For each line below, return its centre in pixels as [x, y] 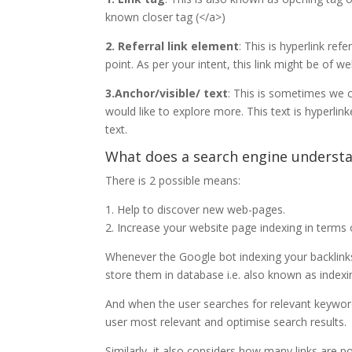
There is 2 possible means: [173, 180]
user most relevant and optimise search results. [226, 321]
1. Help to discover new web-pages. [196, 209]
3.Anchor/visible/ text [167, 93]
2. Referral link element [172, 46]
